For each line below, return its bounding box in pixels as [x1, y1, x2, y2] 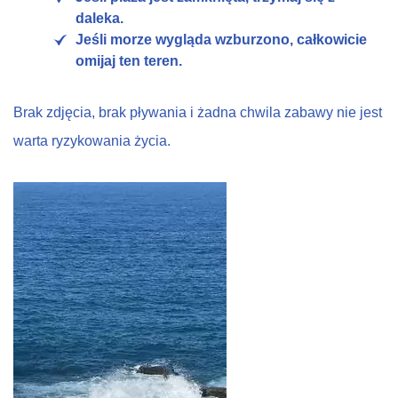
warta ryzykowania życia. [13, 132, 171, 148]
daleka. [76, 10, 123, 26]
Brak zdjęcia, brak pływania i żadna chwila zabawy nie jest [13, 104, 382, 120]
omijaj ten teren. [76, 52, 182, 68]
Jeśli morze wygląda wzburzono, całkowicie [76, 31, 367, 47]
